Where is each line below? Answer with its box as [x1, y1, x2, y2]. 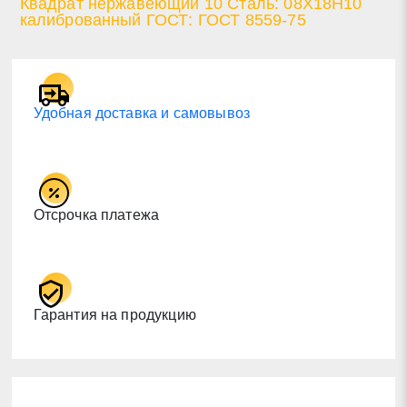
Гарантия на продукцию [33, 306, 196, 323]
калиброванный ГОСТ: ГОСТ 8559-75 [19, 10, 306, 29]
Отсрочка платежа [33, 206, 160, 223]
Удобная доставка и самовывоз [33, 104, 251, 121]
